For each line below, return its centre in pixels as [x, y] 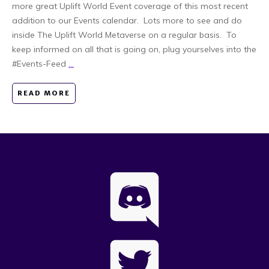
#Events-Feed [40, 63]
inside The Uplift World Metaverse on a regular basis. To [124, 35]
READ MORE [44, 93]
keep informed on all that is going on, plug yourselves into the [134, 49]
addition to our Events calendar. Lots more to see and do [127, 20]
